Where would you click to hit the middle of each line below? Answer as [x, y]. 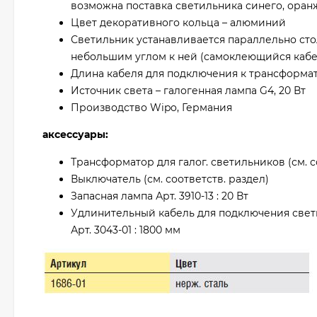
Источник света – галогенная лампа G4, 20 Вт [188, 91]
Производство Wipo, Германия [151, 108]
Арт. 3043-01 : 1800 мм [126, 230]
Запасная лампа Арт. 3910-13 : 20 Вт [160, 196]
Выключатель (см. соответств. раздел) [170, 179]
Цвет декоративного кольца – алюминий [178, 23]
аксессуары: [75, 134]
